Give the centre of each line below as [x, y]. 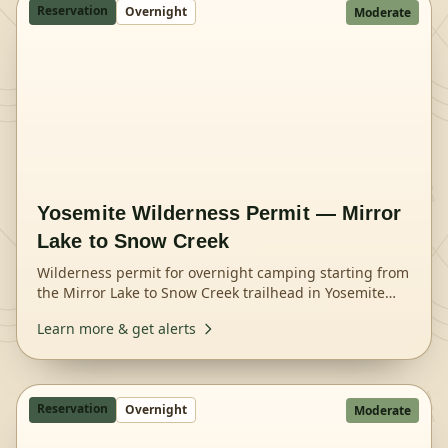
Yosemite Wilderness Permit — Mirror [219, 213]
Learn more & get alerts [116, 328]
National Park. [84, 312]
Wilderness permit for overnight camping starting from [223, 272]
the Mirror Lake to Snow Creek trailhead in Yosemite [211, 292]
